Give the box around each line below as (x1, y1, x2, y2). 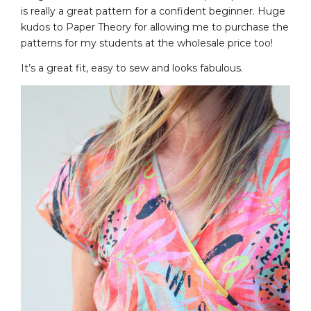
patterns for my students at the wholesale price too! (21, 37, 273, 50)
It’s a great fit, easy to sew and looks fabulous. (21, 61, 243, 74)
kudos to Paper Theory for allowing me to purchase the (21, 21, 289, 34)
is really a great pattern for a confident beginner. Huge (21, 5, 285, 18)
